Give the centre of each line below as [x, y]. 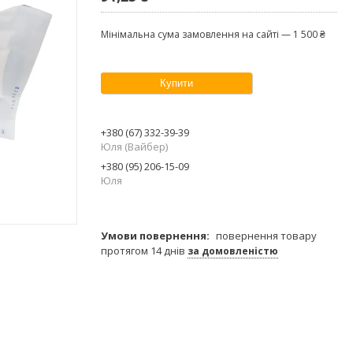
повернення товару [266, 235]
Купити [176, 83]
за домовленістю [233, 251]
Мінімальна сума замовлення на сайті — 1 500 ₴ [213, 34]
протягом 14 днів [144, 250]
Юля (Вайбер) [134, 146]
